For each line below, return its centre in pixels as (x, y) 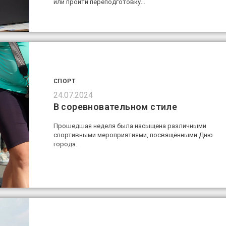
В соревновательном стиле (115, 107)
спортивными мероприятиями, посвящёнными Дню (133, 135)
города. (65, 144)
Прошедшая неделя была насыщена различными (130, 126)
